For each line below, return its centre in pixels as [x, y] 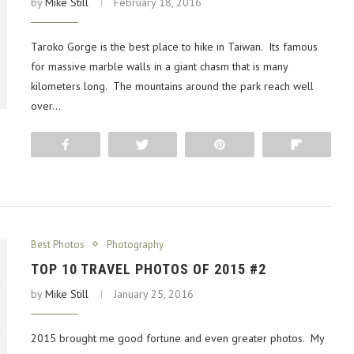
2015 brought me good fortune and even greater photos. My [177, 338]
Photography [135, 244]
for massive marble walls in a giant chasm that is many [159, 66]
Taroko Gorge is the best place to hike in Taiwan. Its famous [174, 46]
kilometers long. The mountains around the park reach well [172, 86]
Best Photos [58, 244]
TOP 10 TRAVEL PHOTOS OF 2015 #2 [149, 269]
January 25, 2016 [154, 294]
